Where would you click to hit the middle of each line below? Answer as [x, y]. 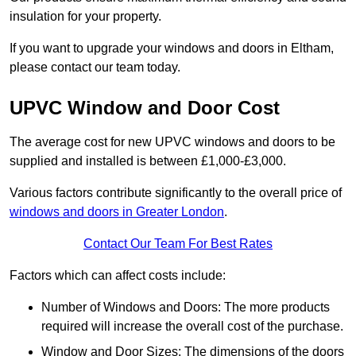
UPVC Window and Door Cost [145, 108]
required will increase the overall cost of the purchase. [192, 327]
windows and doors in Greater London [117, 212]
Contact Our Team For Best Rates [178, 244]
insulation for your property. [85, 17]
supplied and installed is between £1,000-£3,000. [148, 161]
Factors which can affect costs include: [118, 276]
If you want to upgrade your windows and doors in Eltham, [172, 48]
